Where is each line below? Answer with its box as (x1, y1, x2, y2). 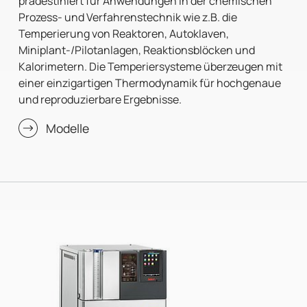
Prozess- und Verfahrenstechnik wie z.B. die (19, 10, 238, 25)
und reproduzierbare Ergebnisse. (19, 92, 182, 108)
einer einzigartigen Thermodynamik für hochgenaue (19, 75, 282, 91)
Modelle (46, 120, 90, 137)
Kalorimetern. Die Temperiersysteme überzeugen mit (19, 59, 283, 75)
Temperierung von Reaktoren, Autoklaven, (19, 26, 230, 42)
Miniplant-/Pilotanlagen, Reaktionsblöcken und (19, 42, 256, 58)
